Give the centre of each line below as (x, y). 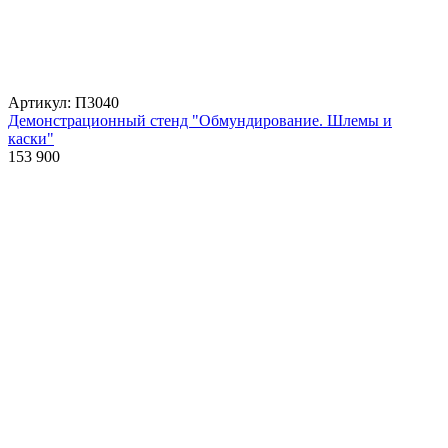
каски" (31, 138)
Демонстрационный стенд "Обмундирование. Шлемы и (200, 120)
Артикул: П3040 (63, 102)
